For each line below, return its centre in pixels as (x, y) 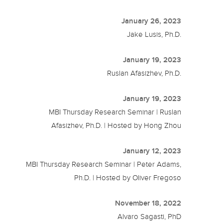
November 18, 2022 (148, 203)
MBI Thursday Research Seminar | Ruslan (115, 112)
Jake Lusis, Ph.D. (154, 35)
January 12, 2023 (152, 151)
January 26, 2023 (152, 21)
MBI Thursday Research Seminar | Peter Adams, (104, 165)
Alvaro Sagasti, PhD (150, 217)
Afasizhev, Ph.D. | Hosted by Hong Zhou (116, 126)
